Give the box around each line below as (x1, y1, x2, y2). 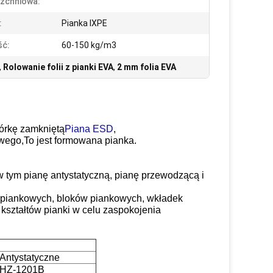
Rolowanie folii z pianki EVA (3, 62, 113, 72)
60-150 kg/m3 (62, 40, 116, 50)
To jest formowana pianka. (24, 135, 136, 146)
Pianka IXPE (62, 18, 107, 28)
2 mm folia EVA (117, 62, 176, 72)
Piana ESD (65, 124, 113, 134)
